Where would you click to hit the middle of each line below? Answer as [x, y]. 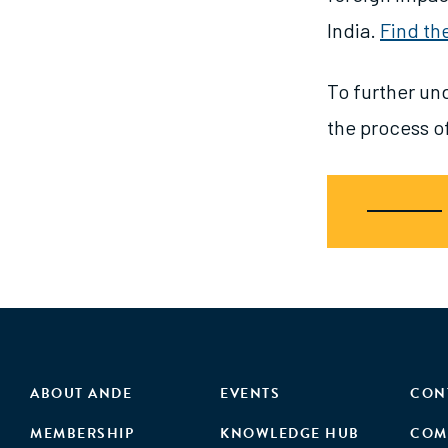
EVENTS [250, 393]
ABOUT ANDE [81, 393]
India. [353, 30]
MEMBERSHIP [82, 433]
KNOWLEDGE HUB [290, 433]
